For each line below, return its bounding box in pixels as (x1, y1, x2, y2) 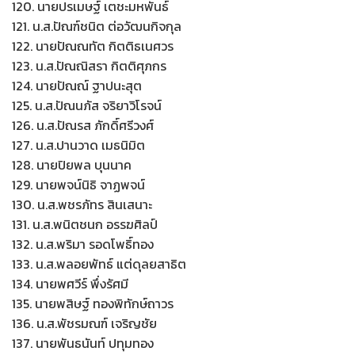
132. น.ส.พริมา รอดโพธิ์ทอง (12, 235, 154, 254)
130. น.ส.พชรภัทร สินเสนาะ (12, 195, 152, 214)
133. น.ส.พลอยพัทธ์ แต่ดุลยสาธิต (12, 254, 186, 273)
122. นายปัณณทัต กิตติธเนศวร (12, 36, 174, 55)
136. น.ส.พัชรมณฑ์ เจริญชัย (12, 314, 157, 333)
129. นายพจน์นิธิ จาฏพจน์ (12, 175, 145, 194)
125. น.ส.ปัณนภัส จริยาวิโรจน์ (12, 96, 162, 115)
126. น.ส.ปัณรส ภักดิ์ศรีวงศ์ (12, 116, 154, 135)
